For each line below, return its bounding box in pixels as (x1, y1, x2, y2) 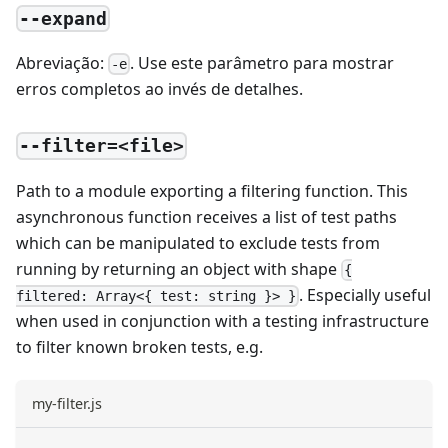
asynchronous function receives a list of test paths (16, 205, 397, 228)
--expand (19, 7, 108, 29)
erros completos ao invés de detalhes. (16, 78, 303, 101)
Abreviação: (16, 51, 108, 74)
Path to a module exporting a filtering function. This (16, 179, 408, 202)
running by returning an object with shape (16, 257, 341, 280)
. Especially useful (299, 283, 432, 306)
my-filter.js (32, 394, 102, 414)
